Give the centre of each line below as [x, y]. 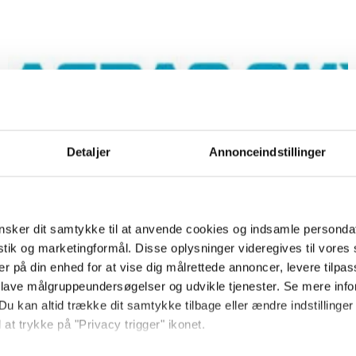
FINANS [33, 251]
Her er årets [91, 277]
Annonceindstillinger [267, 152]
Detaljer [89, 152]
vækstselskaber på [138, 311]
